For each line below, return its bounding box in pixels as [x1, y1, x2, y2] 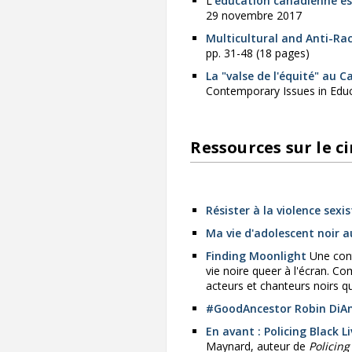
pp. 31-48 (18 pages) [206, 46, 310, 61]
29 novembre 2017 [206, 8, 302, 24]
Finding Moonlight [206, 248, 307, 264]
